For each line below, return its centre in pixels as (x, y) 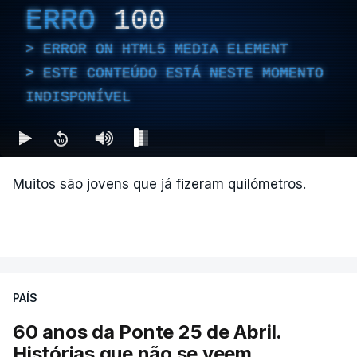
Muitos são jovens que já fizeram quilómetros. (159, 184)
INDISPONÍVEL (78, 97)
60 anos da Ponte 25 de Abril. (147, 332)
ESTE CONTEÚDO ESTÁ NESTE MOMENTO (183, 73)
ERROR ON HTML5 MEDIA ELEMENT (166, 49)
